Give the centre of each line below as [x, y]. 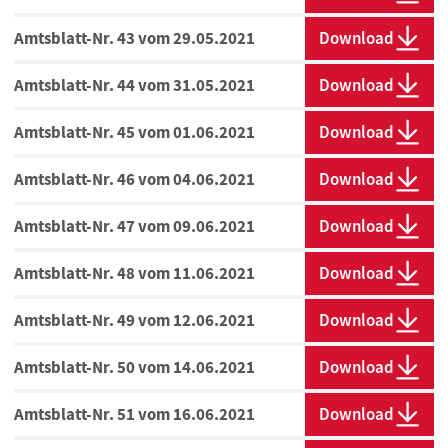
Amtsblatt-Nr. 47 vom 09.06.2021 [134, 226]
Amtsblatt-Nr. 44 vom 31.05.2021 [134, 85]
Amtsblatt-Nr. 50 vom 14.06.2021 [134, 367]
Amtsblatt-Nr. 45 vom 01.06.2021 [134, 132]
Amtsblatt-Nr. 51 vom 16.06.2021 [134, 414]
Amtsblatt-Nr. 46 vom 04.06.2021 [134, 179]
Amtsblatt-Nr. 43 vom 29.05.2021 [134, 38]
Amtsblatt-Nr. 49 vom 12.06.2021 [134, 320]
